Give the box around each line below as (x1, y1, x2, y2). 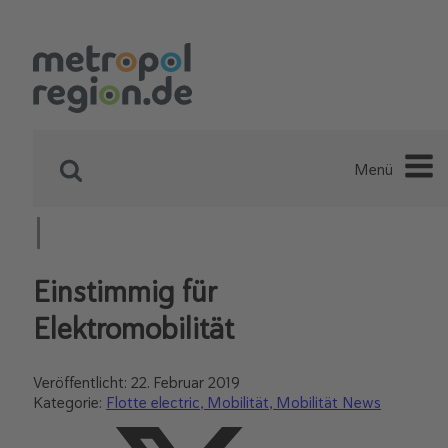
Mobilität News (276, 392, 381, 413)
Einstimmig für (33, 272, 216, 311)
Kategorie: (33, 392, 106, 413)
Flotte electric (106, 392, 200, 413)
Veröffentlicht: (33, 372, 131, 393)
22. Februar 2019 (131, 372, 240, 393)
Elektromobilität (33, 309, 234, 348)
